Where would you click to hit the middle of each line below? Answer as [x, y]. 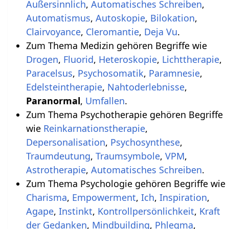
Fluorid [78, 59]
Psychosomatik [110, 73]
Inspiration [183, 197]
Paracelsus [49, 73]
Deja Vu [161, 31]
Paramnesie [174, 73]
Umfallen [105, 100]
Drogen [42, 59]
